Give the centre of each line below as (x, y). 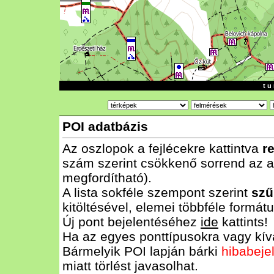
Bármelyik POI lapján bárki (142, 251)
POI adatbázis (105, 126)
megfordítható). (107, 178)
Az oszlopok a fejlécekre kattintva (162, 148)
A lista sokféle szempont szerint (157, 192)
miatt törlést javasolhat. (130, 266)
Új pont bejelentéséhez (131, 222)
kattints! (243, 222)
